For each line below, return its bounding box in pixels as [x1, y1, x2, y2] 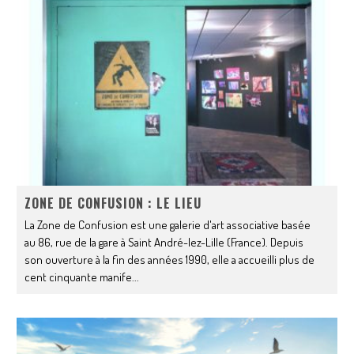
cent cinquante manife [24, 269, 133, 285]
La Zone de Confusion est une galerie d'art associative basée [24, 217, 311, 233]
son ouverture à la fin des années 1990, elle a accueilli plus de [24, 252, 315, 268]
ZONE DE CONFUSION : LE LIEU [24, 194, 202, 213]
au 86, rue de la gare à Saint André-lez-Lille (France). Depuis [24, 235, 304, 250]
